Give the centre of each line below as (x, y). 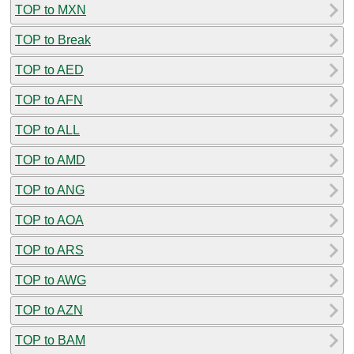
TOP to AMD (50, 160)
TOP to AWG (51, 280)
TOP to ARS (49, 250)
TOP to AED (49, 70)
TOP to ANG (50, 190)
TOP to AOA (49, 220)
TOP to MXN (51, 9)
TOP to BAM (50, 340)
